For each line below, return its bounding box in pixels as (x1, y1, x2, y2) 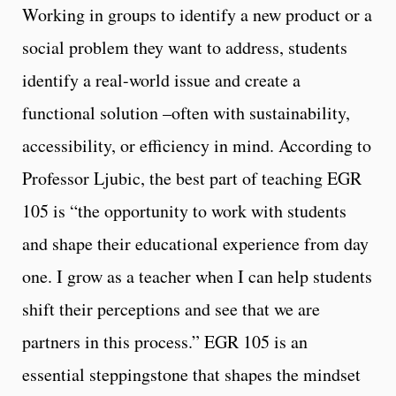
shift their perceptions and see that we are (22, 296, 320, 321)
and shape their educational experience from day (22, 231, 369, 255)
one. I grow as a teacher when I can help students (22, 263, 372, 288)
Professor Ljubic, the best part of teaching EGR (22, 165, 362, 190)
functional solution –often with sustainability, (22, 100, 350, 125)
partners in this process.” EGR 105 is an (22, 329, 308, 354)
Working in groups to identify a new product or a (22, 2, 372, 27)
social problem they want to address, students (22, 34, 347, 59)
